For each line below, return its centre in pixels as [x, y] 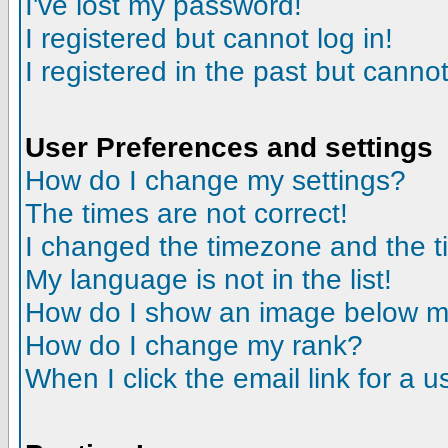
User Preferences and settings [229, 147]
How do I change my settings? [215, 180]
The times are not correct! [186, 213]
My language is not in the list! [208, 279]
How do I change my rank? [194, 345]
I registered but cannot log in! [209, 38]
